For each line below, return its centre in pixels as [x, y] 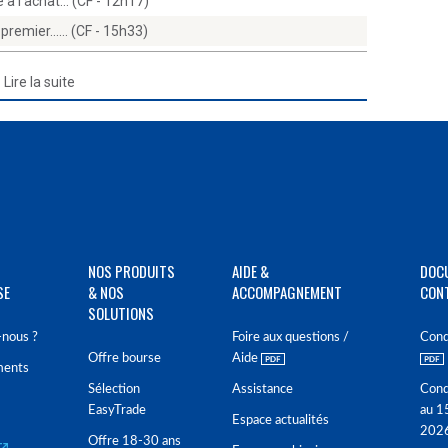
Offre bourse [124, 358]
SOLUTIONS [121, 313]
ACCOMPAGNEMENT [287, 292]
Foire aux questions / [290, 337]
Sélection [114, 389]
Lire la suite [40, 82]
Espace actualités [280, 420]
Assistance [262, 389]
